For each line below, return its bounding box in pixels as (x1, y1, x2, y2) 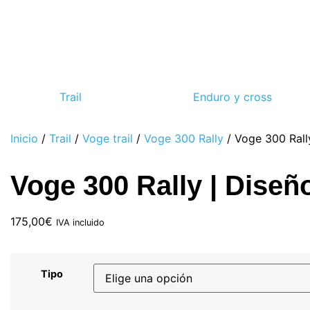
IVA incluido (56, 217, 104, 228)
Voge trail (82, 131, 133, 145)
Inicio (10, 131, 38, 145)
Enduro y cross (192, 90, 272, 104)
